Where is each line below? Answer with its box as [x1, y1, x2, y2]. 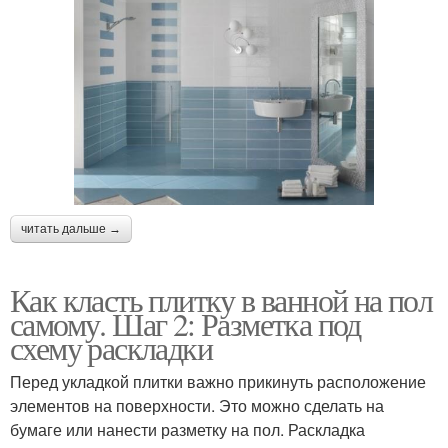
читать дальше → [21, 221, 121, 236]
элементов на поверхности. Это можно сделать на [10, 393, 384, 417]
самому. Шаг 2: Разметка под [10, 301, 361, 345]
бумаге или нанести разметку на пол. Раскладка [10, 417, 365, 441]
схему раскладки [10, 325, 212, 369]
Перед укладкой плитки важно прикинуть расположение [10, 369, 426, 393]
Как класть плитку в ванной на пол [10, 277, 433, 321]
